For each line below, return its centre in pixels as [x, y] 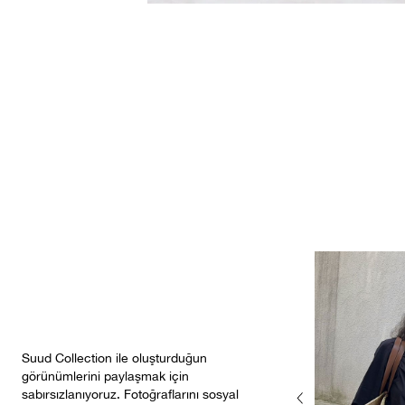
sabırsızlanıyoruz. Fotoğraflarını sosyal [130, 394]
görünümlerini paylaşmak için [105, 376]
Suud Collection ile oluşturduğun [114, 358]
